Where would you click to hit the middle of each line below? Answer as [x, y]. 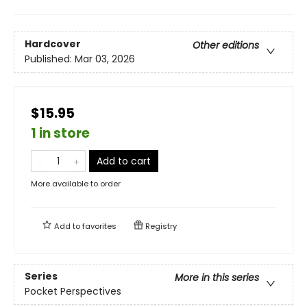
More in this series [217, 277]
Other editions [226, 45]
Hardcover [53, 44]
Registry [160, 226]
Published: [50, 59]
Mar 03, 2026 [105, 59]
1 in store [60, 133]
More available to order [76, 183]
